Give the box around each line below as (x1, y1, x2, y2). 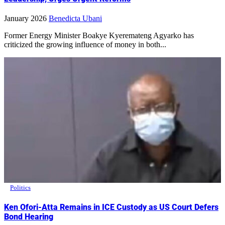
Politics (10, 184, 31, 192)
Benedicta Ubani (49, 14, 102, 23)
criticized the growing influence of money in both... (4, 40, 166, 49)
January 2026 (4, 14, 47, 23)
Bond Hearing (4, 212, 53, 222)
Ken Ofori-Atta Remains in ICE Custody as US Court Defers (4, 202, 218, 212)
